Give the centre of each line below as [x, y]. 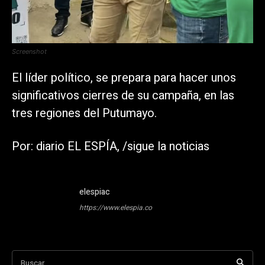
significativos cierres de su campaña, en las [123, 96]
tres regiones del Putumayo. [84, 114]
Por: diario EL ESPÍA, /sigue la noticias [111, 147]
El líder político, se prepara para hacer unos [124, 78]
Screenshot [29, 52]
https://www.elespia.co [116, 208]
